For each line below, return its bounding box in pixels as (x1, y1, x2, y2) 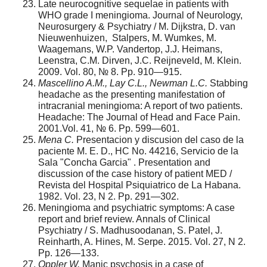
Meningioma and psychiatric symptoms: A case (38, 202, 235, 213)
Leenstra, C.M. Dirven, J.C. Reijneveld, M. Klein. (38, 55, 241, 66)
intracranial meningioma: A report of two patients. (38, 100, 243, 111)
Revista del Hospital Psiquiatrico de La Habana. (38, 179, 241, 190)
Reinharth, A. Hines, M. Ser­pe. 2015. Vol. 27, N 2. (38, 236, 246, 247)
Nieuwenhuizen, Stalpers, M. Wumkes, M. (38, 32, 216, 43)
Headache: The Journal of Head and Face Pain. (38, 111, 240, 122)
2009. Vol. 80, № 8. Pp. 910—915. (38, 66, 182, 77)
